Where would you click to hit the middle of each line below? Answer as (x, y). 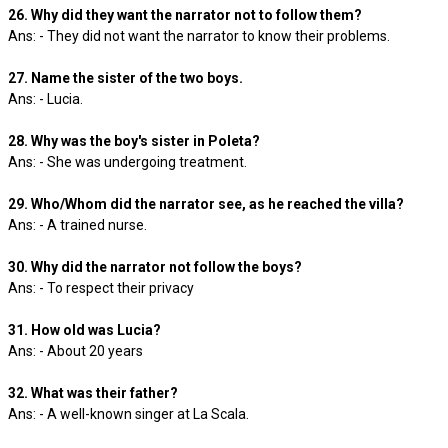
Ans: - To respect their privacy (101, 288)
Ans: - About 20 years (78, 351)
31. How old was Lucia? (84, 330)
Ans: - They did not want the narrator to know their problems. (202, 36)
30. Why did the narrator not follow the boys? (155, 267)
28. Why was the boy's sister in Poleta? (134, 141)
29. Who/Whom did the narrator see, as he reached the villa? (206, 204)
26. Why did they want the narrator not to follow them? (185, 15)
